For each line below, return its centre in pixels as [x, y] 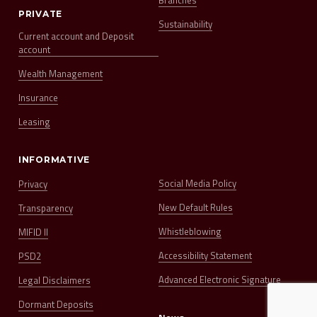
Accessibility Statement [205, 256]
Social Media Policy [197, 184]
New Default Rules [195, 208]
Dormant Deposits [56, 305]
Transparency [45, 208]
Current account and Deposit [76, 36]
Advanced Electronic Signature [219, 280]
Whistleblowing [190, 232]
